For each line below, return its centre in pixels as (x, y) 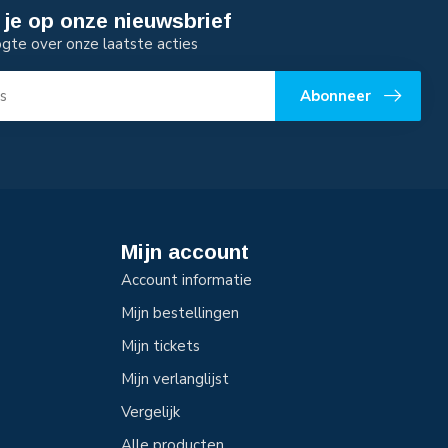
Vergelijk (150, 412)
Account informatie (186, 280)
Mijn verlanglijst (175, 379)
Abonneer (335, 95)
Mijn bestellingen (180, 313)
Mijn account (185, 251)
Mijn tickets (160, 346)
